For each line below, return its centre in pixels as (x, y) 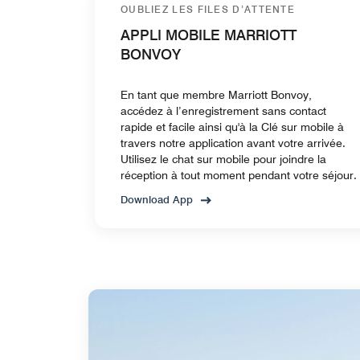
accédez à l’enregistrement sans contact (223, 110)
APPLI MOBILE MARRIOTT (209, 35)
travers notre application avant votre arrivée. (233, 143)
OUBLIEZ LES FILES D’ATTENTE (208, 9)
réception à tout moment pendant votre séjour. (239, 175)
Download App (157, 199)
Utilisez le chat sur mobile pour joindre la (223, 159)
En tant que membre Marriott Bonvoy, (216, 94)
